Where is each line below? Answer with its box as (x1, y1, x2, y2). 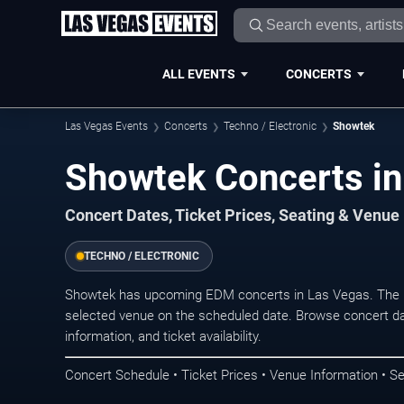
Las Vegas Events (65, 120, 148, 133)
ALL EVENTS (161, 66, 235, 81)
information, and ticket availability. (65, 328, 262, 344)
